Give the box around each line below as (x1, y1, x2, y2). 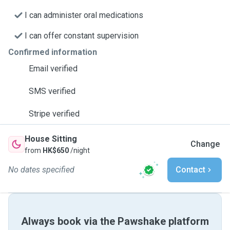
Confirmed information (8, 47, 97, 57)
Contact (176, 165, 205, 175)
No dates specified (8, 165, 74, 175)
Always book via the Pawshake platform (21, 215, 209, 227)
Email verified (29, 64, 78, 73)
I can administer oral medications (25, 10, 143, 20)
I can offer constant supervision (25, 31, 139, 41)
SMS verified (29, 86, 75, 96)
